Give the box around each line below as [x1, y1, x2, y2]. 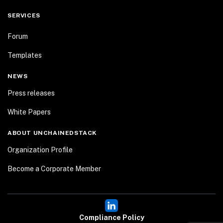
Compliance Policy [79, 214, 144, 222]
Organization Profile [7, 146, 73, 154]
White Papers [7, 108, 51, 116]
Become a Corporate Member [7, 165, 101, 173]
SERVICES [7, 12, 40, 19]
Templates [7, 51, 42, 59]
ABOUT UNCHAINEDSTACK [7, 129, 97, 136]
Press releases [7, 89, 55, 97]
